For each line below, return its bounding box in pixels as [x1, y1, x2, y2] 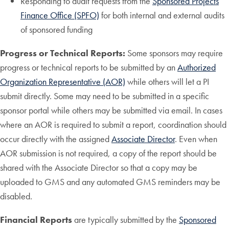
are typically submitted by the [72, 214, 179, 226]
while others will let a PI [125, 76, 209, 88]
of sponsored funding [20, 24, 93, 36]
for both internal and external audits [99, 9, 224, 21]
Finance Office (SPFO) [20, 9, 99, 21]
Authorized [177, 61, 216, 74]
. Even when [175, 133, 217, 145]
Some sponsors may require [125, 47, 223, 59]
